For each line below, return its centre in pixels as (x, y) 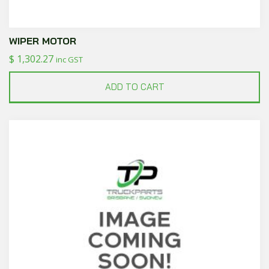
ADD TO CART (134, 86)
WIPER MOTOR (43, 41)
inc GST (69, 59)
